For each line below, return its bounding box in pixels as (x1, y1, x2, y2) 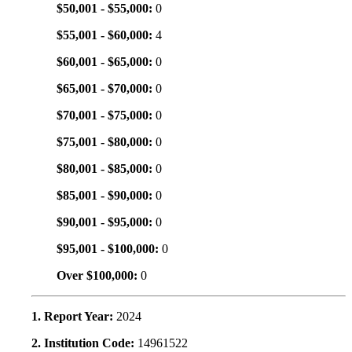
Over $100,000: (57, 269, 141, 283)
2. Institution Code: (31, 336, 137, 350)
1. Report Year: (31, 310, 116, 324)
